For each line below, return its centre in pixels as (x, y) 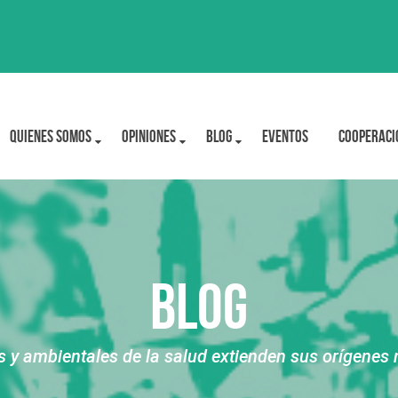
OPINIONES (149, 136)
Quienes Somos (51, 136)
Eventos (285, 136)
